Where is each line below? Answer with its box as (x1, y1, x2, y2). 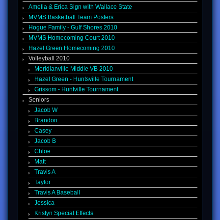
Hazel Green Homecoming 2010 (28, 45, 115, 52)
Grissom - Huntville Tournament (34, 86, 118, 93)
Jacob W (34, 107, 57, 113)
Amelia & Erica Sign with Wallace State (28, 4, 132, 10)
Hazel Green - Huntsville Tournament (34, 76, 133, 82)
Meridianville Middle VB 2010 (34, 66, 113, 72)
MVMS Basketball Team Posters (28, 14, 113, 21)
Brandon (34, 117, 57, 124)
